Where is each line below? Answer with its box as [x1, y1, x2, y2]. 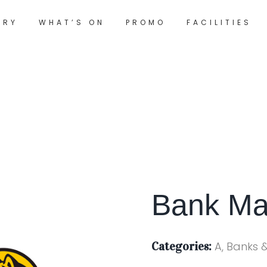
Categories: [151, 239, 212, 253]
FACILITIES [186, 17, 252, 27]
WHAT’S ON [38, 17, 105, 27]
